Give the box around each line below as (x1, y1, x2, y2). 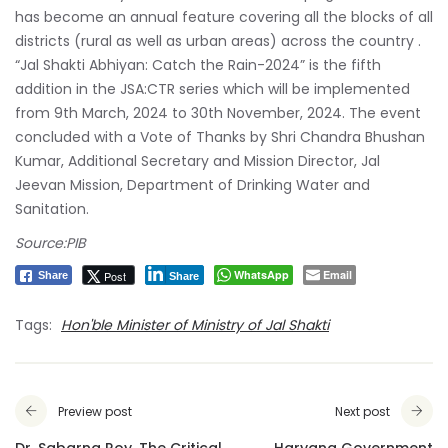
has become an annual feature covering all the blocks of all (15, 7, 433, 28)
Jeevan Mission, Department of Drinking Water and (15, 175, 370, 196)
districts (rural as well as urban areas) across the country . (15, 31, 421, 52)
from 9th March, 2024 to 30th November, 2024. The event (15, 103, 421, 124)
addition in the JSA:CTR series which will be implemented (15, 79, 410, 100)
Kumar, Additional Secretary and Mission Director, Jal (15, 151, 380, 172)
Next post (335, 403, 390, 421)
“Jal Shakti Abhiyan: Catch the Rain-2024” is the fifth (15, 55, 381, 76)
